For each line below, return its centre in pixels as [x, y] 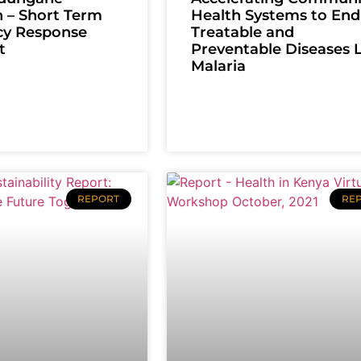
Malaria [218, 66]
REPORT [99, 199]
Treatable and [242, 33]
